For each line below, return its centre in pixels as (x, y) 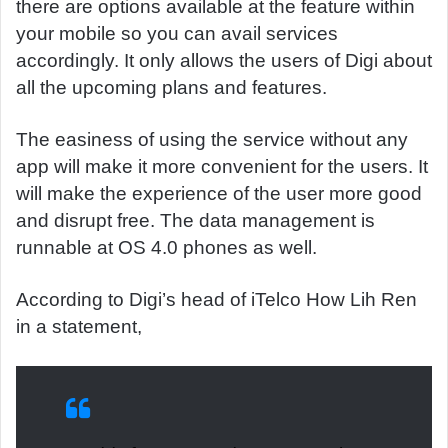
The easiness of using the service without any (212, 139)
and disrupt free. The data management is (195, 220)
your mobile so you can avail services (177, 33)
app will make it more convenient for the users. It (222, 166)
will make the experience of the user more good (219, 193)
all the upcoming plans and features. (171, 87)
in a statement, (79, 326)
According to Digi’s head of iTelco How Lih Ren (216, 299)
